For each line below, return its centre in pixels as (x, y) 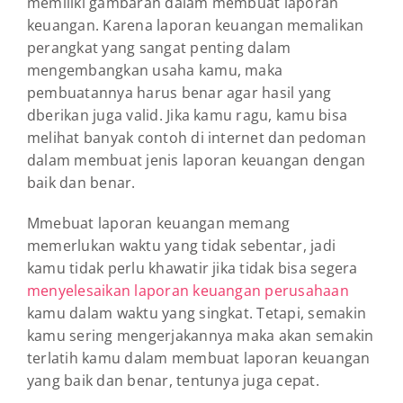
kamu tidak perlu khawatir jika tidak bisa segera (193, 268)
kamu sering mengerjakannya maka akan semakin (201, 335)
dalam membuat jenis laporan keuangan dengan (197, 160)
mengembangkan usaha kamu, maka (155, 70)
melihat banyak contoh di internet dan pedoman (197, 137)
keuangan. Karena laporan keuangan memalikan (196, 25)
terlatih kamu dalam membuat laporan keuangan (199, 358)
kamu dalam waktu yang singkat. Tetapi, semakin (197, 313)
